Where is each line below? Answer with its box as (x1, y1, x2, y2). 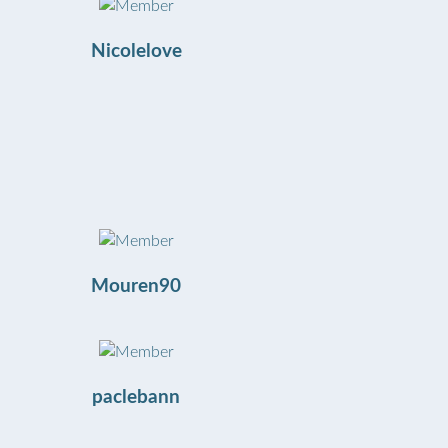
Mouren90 (91, 277, 181, 297)
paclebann (92, 387, 180, 407)
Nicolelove (90, 42, 182, 62)
